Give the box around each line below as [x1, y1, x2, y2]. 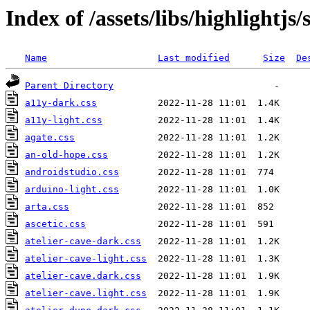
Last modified [158, 53, 230, 64]
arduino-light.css [25, 184, 119, 195]
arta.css [25, 201, 69, 212]
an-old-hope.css [25, 149, 108, 161]
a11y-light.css [25, 115, 102, 126]
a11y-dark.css [25, 98, 97, 109]
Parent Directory [25, 80, 113, 91]
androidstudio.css [25, 167, 119, 178]
